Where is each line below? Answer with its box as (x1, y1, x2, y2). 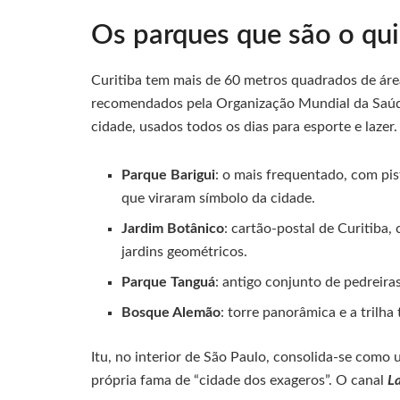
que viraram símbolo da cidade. (121, 190, 316, 205)
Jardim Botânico (121, 221, 225, 236)
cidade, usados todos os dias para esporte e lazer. (91, 119, 397, 134)
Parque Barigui (121, 167, 216, 182)
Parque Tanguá (121, 274, 216, 289)
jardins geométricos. (121, 244, 248, 259)
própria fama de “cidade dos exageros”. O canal (91, 372, 384, 387)
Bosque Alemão (121, 304, 221, 320)
